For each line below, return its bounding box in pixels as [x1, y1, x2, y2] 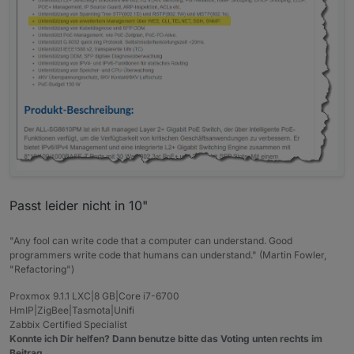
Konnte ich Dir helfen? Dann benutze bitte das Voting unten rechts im [9, 333, 322, 345]
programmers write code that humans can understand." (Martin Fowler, [9, 249, 326, 262]
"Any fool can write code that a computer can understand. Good [9, 235, 292, 247]
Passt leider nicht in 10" [9, 198, 148, 214]
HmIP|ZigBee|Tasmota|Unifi [9, 304, 134, 317]
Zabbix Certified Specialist [9, 318, 127, 331]
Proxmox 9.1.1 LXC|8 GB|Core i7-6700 [9, 290, 179, 303]
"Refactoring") [9, 263, 74, 276]
